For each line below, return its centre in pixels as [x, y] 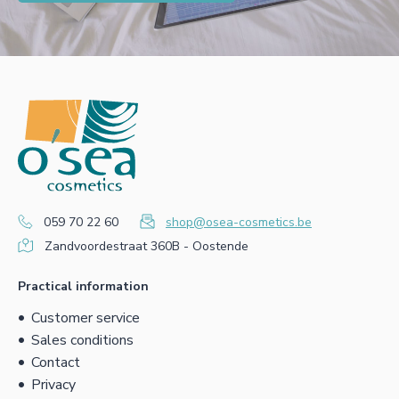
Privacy [53, 385]
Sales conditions [82, 341]
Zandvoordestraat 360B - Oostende [147, 246]
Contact [56, 363]
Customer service [85, 318]
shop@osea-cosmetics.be [239, 222]
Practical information [83, 286]
